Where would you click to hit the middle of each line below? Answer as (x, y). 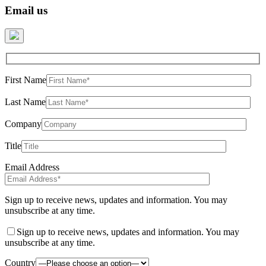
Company (23, 123)
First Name (26, 80)
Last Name (25, 102)
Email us (26, 11)
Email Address (32, 167)
